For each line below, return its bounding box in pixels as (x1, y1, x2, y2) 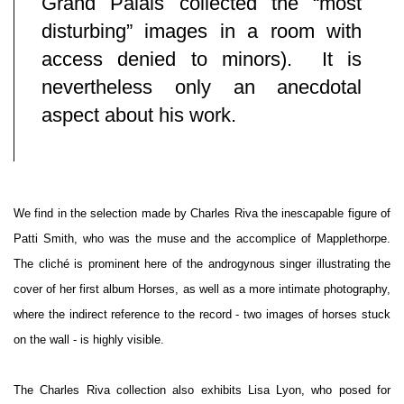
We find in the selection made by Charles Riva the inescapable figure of (14, 207, 390, 221)
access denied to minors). (41, 48, 322, 70)
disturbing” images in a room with (41, 20, 363, 42)
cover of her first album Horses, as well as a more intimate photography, (14, 282, 390, 297)
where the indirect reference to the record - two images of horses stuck (14, 308, 390, 322)
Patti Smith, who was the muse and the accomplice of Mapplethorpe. (14, 232, 390, 246)
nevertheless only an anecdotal (41, 76, 363, 98)
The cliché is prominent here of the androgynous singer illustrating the (14, 257, 390, 271)
